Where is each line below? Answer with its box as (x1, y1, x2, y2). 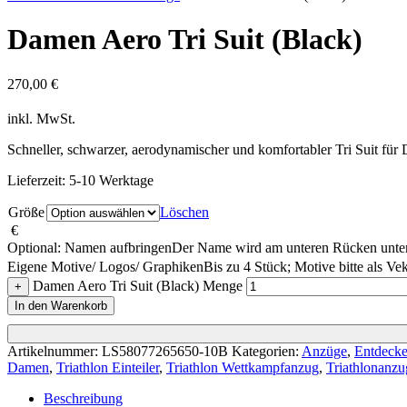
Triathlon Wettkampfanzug (166, 359, 319, 375)
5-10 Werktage (69, 172, 154, 188)
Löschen (160, 203, 209, 220)
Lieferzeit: (7, 172, 69, 188)
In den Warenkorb (15, 298, 107, 313)
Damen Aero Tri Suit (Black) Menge (33, 277, 243, 293)
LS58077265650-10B (102, 342, 228, 359)
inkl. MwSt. (7, 110, 75, 126)
